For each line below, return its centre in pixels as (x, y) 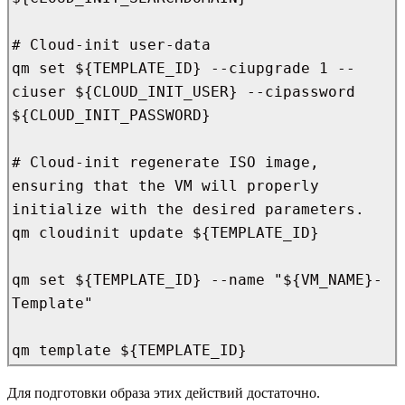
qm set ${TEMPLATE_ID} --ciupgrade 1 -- (184, 69)
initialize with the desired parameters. (188, 210)
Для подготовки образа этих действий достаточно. (164, 393)
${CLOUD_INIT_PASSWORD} (111, 116)
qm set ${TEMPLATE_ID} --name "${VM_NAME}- (197, 280)
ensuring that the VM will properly (165, 186)
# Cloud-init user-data (111, 45)
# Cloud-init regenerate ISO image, (165, 163)
